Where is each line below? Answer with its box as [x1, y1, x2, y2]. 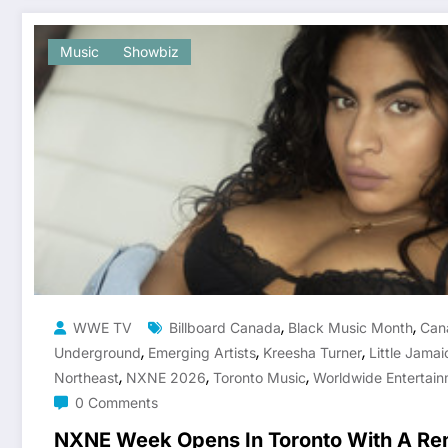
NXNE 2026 [126, 368, 206, 386]
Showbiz [123, 42, 179, 60]
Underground [54, 343, 141, 361]
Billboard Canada [169, 318, 281, 336]
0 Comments [75, 393, 158, 411]
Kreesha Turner [263, 343, 362, 361]
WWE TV [73, 318, 132, 336]
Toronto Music [213, 368, 306, 386]
